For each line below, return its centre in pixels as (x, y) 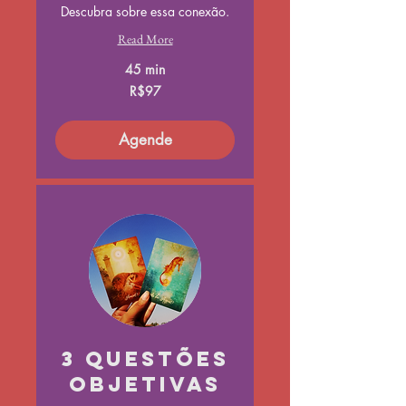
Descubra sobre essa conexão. (145, 12)
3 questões (145, 359)
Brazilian (73, 96)
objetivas (145, 385)
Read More (145, 39)
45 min (145, 70)
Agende (145, 140)
